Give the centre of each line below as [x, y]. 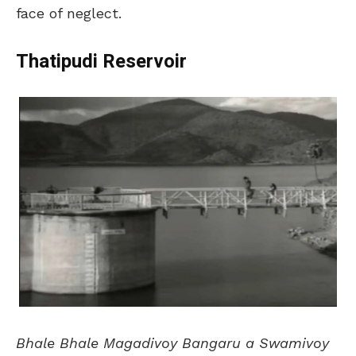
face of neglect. [69, 13]
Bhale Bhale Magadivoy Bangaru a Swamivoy [172, 342]
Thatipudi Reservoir [101, 61]
